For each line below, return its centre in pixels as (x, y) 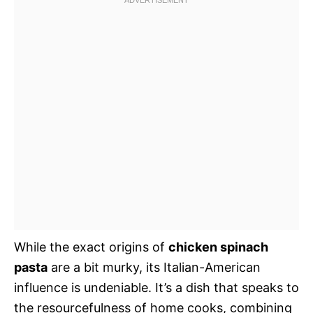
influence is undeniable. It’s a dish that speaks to (156, 287)
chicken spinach (218, 247)
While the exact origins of (91, 247)
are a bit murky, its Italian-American (154, 267)
